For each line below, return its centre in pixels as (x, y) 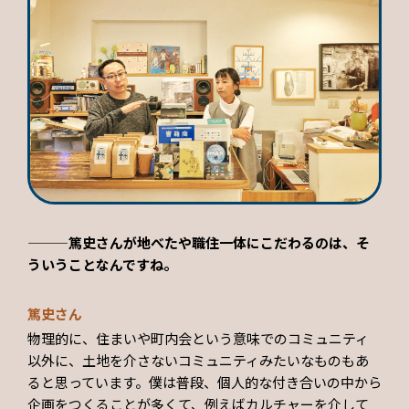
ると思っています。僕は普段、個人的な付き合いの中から (204, 383)
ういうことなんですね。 (102, 265)
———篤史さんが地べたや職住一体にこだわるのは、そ (199, 243)
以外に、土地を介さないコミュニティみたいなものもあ (198, 361)
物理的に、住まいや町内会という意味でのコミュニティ (198, 339)
